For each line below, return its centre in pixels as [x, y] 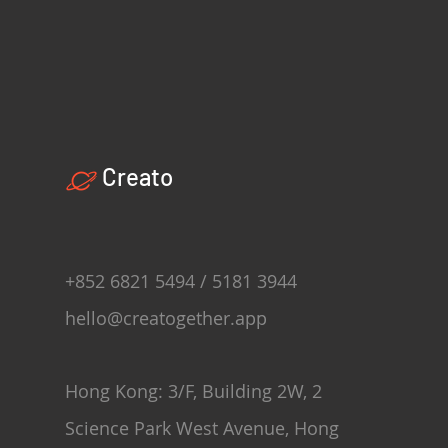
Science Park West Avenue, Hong [202, 428]
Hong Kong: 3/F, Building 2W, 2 [193, 391]
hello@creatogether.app [166, 318]
